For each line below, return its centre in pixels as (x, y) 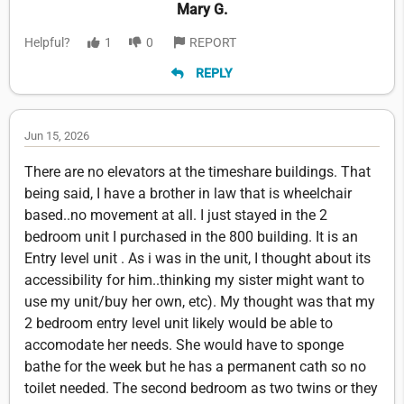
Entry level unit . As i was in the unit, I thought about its (197, 258)
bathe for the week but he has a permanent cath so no (195, 366)
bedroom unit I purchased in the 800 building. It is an (191, 236)
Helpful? (47, 43)
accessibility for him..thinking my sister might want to (194, 280)
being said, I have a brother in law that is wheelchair (188, 193)
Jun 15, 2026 (57, 135)
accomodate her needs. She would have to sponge (184, 344)
